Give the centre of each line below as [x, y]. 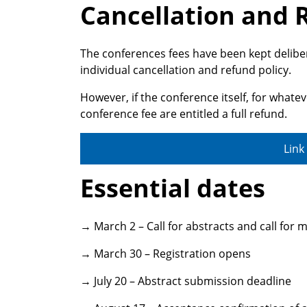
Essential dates [173, 188]
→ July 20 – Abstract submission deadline [186, 281]
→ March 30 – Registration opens [165, 254]
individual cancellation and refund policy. [186, 70]
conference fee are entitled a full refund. [184, 114]
